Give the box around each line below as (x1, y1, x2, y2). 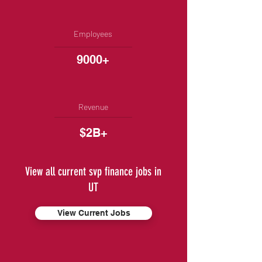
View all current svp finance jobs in (25, 164, 161, 178)
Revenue (78, 102, 108, 112)
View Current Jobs (57, 208, 130, 218)
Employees (74, 29, 112, 39)
